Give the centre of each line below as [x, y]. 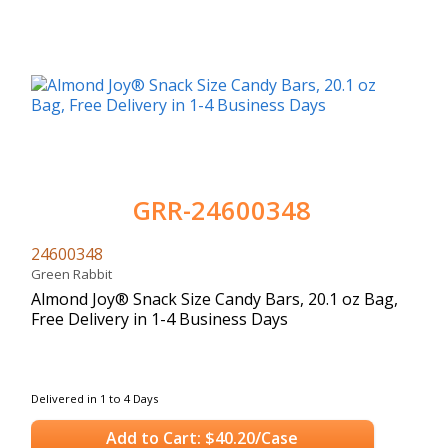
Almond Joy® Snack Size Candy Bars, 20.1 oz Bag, [214, 298]
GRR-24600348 [221, 210]
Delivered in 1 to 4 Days [94, 398]
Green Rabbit [74, 273]
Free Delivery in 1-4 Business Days [159, 318]
